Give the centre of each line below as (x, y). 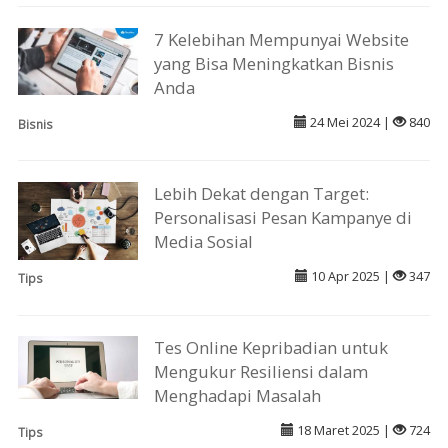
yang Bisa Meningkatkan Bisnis (274, 63)
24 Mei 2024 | (350, 122)
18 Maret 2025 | (344, 431)
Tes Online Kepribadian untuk (271, 348)
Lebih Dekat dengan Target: (262, 194)
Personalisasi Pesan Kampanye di (283, 218)
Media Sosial (204, 242)
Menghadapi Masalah (238, 396)
